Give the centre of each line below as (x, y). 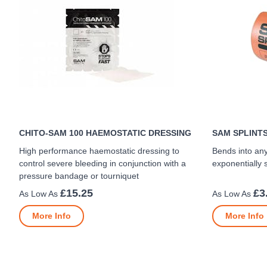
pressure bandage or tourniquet (79, 176)
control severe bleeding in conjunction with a (103, 163)
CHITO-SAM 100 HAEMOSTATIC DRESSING (105, 133)
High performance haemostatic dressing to (99, 151)
